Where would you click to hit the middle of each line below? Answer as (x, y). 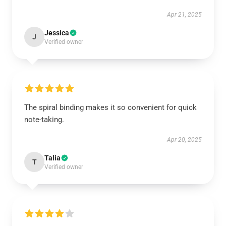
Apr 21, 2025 (184, 15)
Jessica (57, 33)
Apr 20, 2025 (184, 140)
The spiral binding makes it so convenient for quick (110, 108)
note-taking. (44, 120)
